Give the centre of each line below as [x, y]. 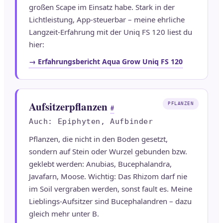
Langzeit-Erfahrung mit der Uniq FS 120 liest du [111, 32]
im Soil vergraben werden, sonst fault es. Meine [111, 189]
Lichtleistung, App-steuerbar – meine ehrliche [107, 20]
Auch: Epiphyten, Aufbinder [91, 122]
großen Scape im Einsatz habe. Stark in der [102, 7]
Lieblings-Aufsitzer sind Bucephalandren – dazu [110, 201]
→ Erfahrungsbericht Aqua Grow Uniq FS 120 [106, 62]
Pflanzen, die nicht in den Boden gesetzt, [98, 139]
